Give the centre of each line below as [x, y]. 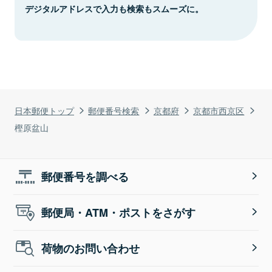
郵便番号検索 [114, 110]
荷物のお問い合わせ [91, 248]
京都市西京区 [219, 110]
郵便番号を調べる [85, 176]
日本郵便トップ [44, 110]
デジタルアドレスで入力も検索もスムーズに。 [114, 8]
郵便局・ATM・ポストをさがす [119, 212]
